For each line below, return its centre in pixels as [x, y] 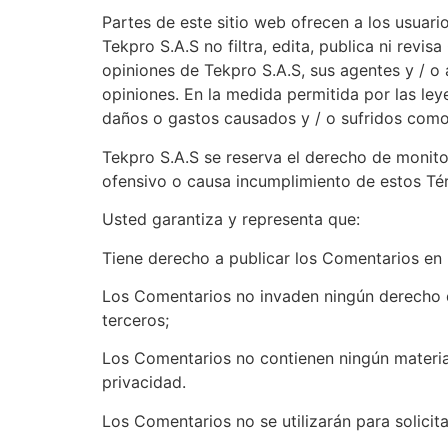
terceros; [135, 320]
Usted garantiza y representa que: [231, 219]
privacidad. [144, 382]
